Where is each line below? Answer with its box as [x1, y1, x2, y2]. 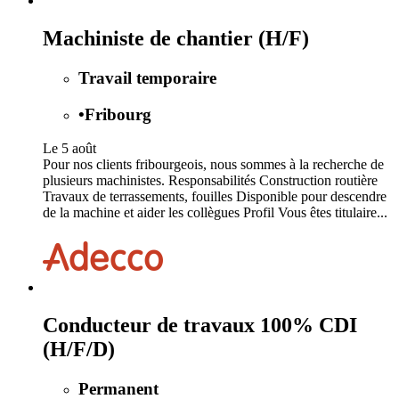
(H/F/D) [43, 338, 115, 362]
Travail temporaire [78, 68, 216, 87]
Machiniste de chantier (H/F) [43, 26, 309, 50]
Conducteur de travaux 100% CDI [43, 313, 357, 338]
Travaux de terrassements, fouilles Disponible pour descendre [43, 189, 387, 205]
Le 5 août [43, 141, 96, 157]
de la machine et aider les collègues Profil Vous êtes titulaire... [43, 205, 387, 221]
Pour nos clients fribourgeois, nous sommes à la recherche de [43, 157, 384, 173]
